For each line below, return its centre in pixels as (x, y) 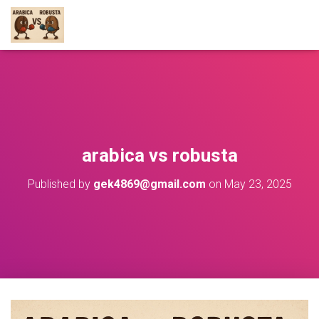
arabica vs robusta (159, 155)
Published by (60, 184)
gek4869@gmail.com (149, 184)
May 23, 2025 (258, 184)
